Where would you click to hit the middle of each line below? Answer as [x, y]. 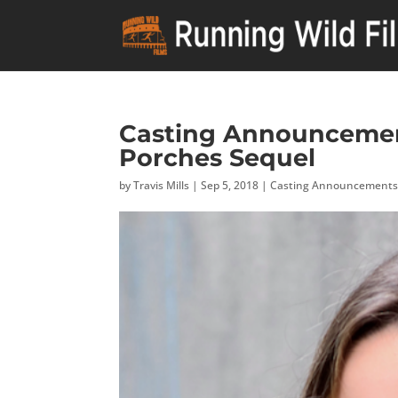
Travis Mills [162, 185]
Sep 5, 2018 [230, 185]
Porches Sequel [218, 158]
